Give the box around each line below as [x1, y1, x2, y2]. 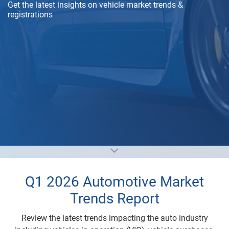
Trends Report [70, 190, 159, 207]
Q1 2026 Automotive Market [25, 173, 204, 190]
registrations [8, 10, 53, 19]
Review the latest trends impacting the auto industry [21, 213, 208, 223]
